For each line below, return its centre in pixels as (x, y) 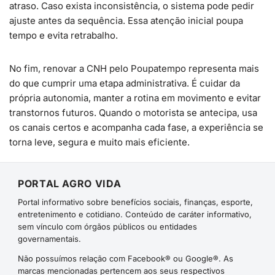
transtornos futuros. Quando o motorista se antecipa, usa (133, 113)
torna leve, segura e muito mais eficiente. (99, 142)
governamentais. (49, 239)
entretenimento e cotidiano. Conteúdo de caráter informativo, (135, 214)
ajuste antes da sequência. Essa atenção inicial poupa (126, 21)
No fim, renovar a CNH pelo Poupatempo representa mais (134, 68)
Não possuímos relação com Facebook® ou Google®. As (126, 258)
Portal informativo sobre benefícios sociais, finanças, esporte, (135, 202)
